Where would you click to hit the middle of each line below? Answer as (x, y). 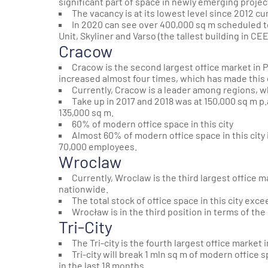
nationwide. (83, 188)
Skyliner (97, 35)
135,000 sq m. (86, 112)
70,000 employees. (98, 146)
